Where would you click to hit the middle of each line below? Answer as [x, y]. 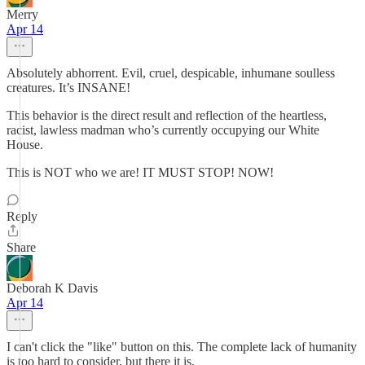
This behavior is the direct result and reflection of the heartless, [167, 115]
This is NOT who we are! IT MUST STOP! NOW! [140, 172]
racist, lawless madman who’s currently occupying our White [163, 130]
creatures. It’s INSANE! [68, 88]
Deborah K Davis [52, 288]
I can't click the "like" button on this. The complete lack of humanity [182, 347]
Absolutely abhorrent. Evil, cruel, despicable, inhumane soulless [171, 73]
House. [25, 145]
